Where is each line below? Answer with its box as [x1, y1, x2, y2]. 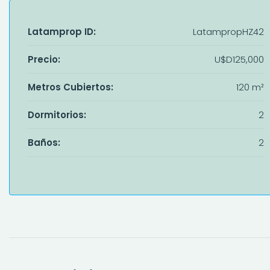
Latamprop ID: [28, 25, 96, 38]
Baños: [28, 136, 60, 149]
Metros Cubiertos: [28, 80, 113, 93]
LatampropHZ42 [192, 25, 264, 38]
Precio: [28, 52, 60, 66]
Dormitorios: [28, 108, 86, 121]
